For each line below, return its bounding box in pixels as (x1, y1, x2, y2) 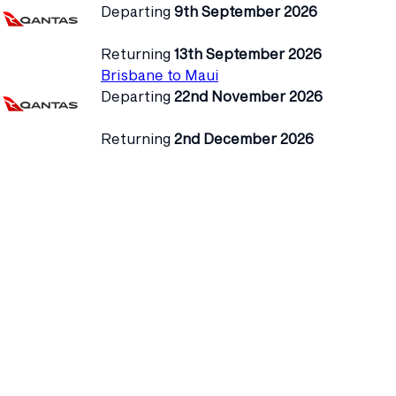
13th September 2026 (174, 44, 322, 62)
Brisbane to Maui (101, 65, 218, 83)
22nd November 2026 (174, 87, 323, 104)
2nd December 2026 (174, 129, 314, 147)
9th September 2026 (174, 2, 317, 19)
